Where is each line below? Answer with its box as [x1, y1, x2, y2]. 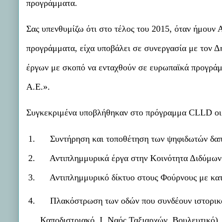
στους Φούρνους [137, 172, 200, 182]
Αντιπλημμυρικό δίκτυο [50, 172, 138, 182]
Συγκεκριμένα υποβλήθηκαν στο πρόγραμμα [26, 108, 189, 118]
